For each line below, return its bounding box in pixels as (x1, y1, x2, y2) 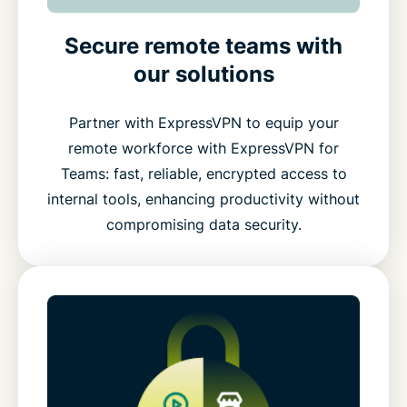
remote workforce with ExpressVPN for (68, 139, 339, 158)
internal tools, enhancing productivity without (47, 190, 360, 209)
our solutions (133, 61, 274, 88)
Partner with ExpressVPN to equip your (68, 114, 339, 133)
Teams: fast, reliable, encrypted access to (60, 164, 347, 184)
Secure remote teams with (65, 33, 342, 60)
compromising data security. (105, 215, 302, 234)
